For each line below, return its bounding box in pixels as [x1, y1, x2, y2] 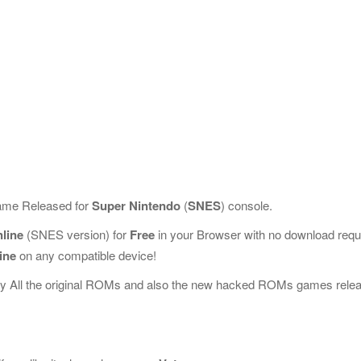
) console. [221, 197, 272, 214]
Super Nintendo [92, 197, 180, 214]
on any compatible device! [16, 247, 156, 263]
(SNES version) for [23, 226, 130, 243]
